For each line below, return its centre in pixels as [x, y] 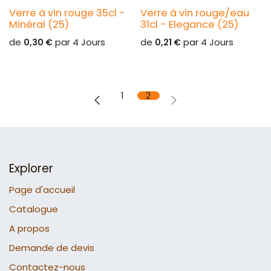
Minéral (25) [39, 25]
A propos [29, 229]
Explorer [31, 169]
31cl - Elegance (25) [189, 25]
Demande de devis [52, 248]
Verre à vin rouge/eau [194, 13]
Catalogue [34, 209]
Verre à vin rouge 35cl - [67, 13]
